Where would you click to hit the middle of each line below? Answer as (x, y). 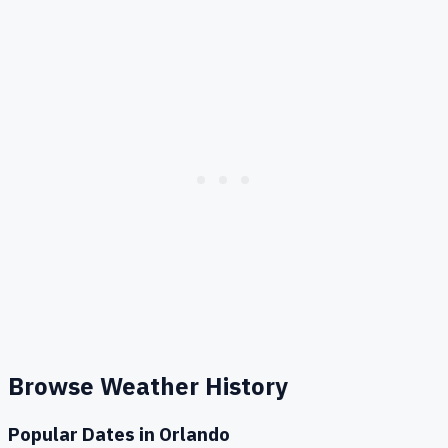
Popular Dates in (83, 433)
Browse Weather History (148, 385)
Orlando (194, 433)
